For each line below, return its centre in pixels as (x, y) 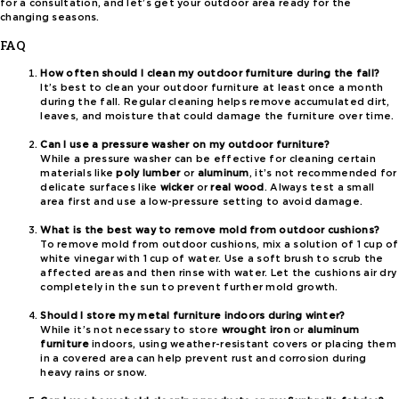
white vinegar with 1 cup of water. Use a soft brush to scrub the (212, 259)
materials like (78, 173)
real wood (237, 187)
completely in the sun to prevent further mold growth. (189, 288)
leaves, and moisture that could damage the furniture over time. (217, 116)
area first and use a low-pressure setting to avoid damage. (202, 201)
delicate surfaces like (100, 187)
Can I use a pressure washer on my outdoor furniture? (185, 144)
